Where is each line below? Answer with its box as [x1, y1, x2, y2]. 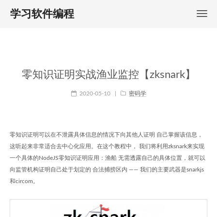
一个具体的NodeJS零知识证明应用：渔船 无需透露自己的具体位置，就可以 [10, 155, 205, 161]
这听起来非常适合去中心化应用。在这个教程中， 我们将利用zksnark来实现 [10, 143, 204, 149]
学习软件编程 [10, 9, 74, 19]
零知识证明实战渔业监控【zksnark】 [21, 69, 196, 80]
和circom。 [10, 178, 39, 184]
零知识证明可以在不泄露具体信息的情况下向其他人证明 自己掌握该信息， [10, 132, 203, 138]
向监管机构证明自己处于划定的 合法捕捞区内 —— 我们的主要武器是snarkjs [10, 167, 204, 172]
